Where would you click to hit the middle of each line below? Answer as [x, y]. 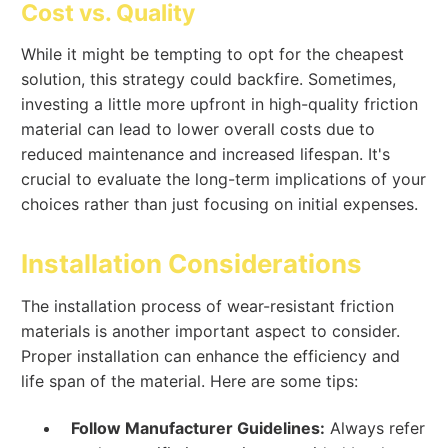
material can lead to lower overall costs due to [198, 128]
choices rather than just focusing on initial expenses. [220, 203]
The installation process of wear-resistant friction [208, 305]
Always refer [375, 427]
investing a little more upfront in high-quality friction [220, 103]
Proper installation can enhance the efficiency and [211, 355]
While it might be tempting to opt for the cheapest [213, 53]
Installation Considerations [192, 264]
